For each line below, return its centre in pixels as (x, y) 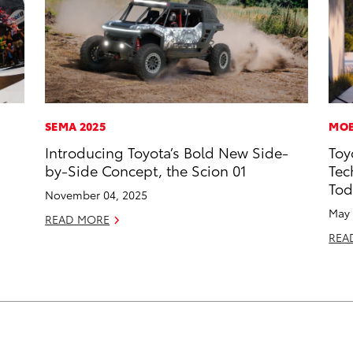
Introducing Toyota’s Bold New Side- (167, 152)
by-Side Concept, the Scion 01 (146, 170)
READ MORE (78, 219)
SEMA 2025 (75, 126)
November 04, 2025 (97, 195)
